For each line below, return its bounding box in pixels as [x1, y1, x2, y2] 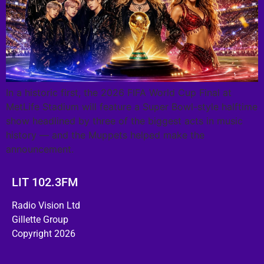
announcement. [6, 143, 74, 155]
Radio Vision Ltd [12, 200, 80, 212]
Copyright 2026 [12, 228, 75, 240]
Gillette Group [12, 214, 68, 226]
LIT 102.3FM [12, 175, 78, 190]
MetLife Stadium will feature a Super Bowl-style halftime [6, 100, 258, 113]
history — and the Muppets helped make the [6, 128, 204, 141]
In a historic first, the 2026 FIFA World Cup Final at [6, 86, 232, 98]
